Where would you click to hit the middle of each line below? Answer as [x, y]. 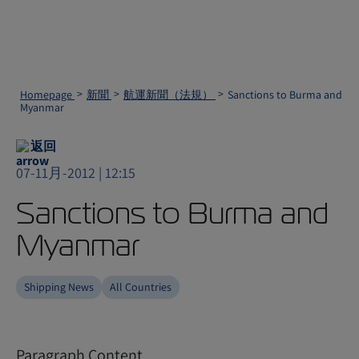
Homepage [47, 95]
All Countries [141, 287]
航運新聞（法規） [169, 95]
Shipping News [59, 287]
